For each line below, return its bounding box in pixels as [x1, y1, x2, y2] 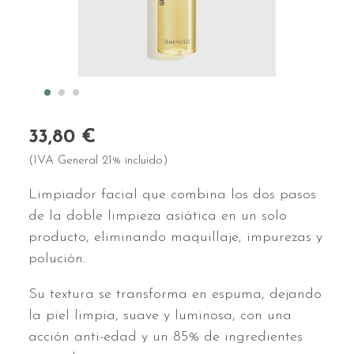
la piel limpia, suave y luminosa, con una [28, 308, 292, 324]
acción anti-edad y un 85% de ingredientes [28, 330, 303, 345]
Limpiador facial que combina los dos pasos [28, 187, 316, 203]
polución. [28, 251, 85, 267]
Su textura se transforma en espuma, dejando [28, 287, 322, 303]
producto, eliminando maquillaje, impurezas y [28, 230, 322, 246]
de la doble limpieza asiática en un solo [28, 209, 287, 224]
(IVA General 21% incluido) [28, 154, 168, 168]
